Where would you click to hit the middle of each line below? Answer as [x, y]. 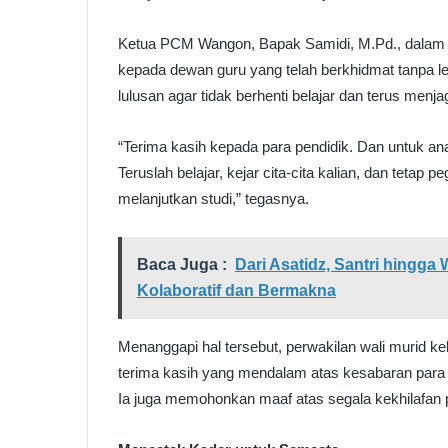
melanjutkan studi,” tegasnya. [213, 199]
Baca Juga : [182, 265]
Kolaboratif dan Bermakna [236, 291]
